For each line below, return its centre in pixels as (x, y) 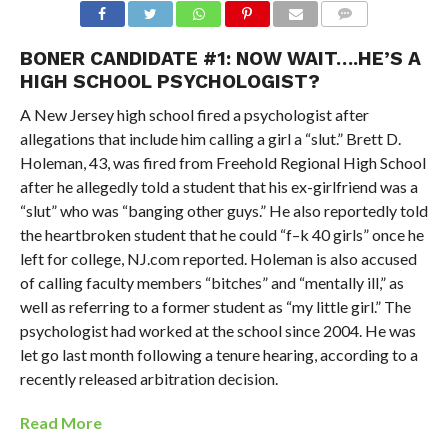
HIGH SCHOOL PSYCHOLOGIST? (169, 82)
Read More (60, 423)
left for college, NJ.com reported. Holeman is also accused (218, 259)
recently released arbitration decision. (148, 379)
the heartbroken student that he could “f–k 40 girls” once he (221, 235)
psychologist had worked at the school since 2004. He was (217, 331)
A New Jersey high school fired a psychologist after (194, 115)
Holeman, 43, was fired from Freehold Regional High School (222, 163)
